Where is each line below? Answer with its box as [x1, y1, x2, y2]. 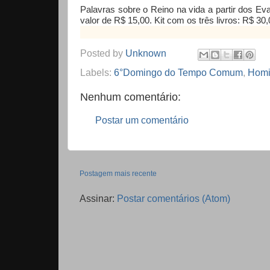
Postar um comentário [95, 114, 189, 125]
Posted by [80, 48, 125, 59]
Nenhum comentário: [80, 90, 181, 103]
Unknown [125, 48, 166, 59]
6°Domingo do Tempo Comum [114, 66, 243, 78]
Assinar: [80, 193, 117, 204]
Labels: [80, 66, 114, 78]
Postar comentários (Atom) [117, 193, 230, 204]
